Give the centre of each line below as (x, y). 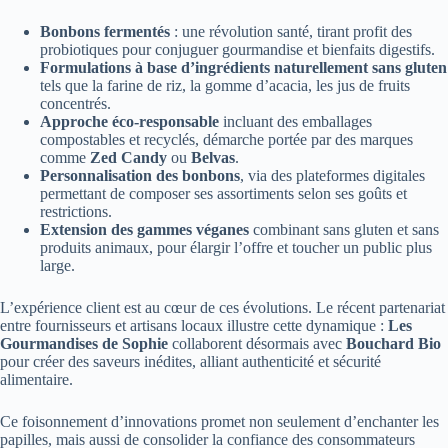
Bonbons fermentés (105, 32)
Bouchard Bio (393, 344)
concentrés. (75, 104)
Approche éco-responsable (129, 122)
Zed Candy (128, 158)
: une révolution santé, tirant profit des (291, 32)
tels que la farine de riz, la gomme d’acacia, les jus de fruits (225, 86)
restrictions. (76, 212)
